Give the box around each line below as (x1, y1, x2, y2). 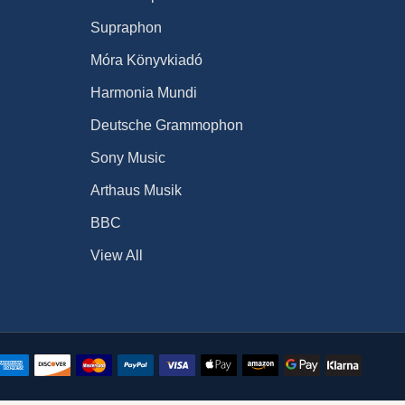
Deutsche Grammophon (90, 117, 243, 133)
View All (90, 247, 143, 263)
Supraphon (90, 19, 162, 35)
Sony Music (90, 149, 165, 165)
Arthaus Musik (90, 182, 182, 198)
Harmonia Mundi (90, 84, 197, 100)
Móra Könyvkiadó (90, 52, 202, 68)
